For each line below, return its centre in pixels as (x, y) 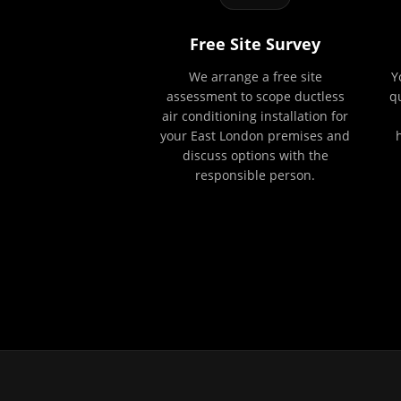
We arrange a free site (255, 77)
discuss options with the (255, 155)
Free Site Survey (255, 44)
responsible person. (255, 175)
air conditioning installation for (255, 116)
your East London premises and (255, 136)
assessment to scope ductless (255, 96)
